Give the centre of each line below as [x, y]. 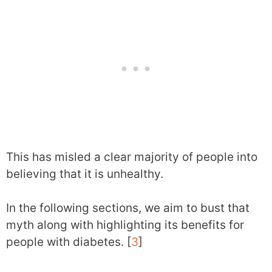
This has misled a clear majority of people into [132, 157]
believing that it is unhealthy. [85, 174]
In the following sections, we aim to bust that [128, 208]
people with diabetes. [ [69, 242]
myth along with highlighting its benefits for [125, 225]
